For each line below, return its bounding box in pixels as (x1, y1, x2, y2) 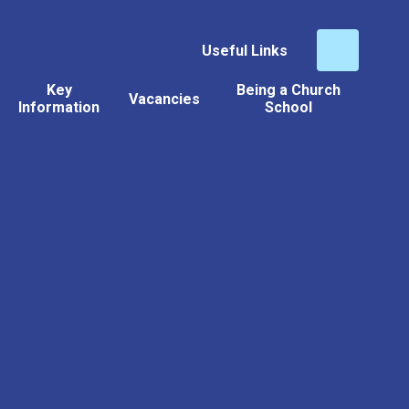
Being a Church (236, 81, 341, 99)
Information (18, 99, 100, 116)
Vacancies (128, 89, 200, 108)
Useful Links (201, 41, 288, 59)
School (264, 99, 312, 116)
